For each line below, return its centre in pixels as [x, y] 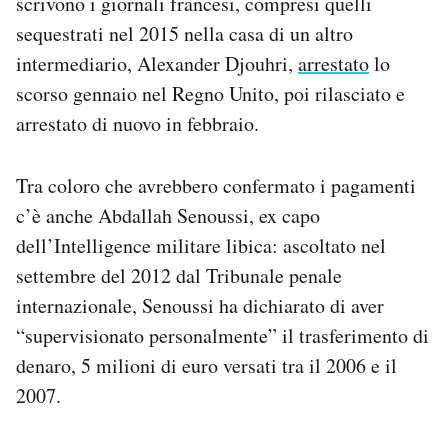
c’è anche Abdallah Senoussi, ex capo [168, 216]
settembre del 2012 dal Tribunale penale [179, 276]
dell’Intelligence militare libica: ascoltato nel [201, 246]
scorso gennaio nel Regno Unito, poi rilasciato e [210, 94]
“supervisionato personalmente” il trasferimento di [222, 336]
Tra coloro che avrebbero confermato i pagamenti [216, 186]
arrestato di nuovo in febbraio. [137, 124]
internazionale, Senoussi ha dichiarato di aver [200, 306]
